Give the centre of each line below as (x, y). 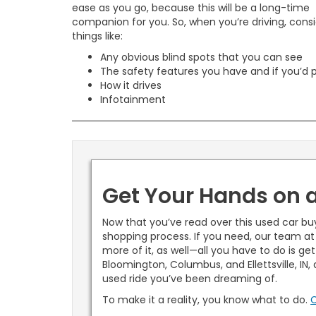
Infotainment (133, 100)
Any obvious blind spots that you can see (201, 57)
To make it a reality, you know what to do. (207, 300)
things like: (97, 36)
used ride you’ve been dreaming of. (190, 279)
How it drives (131, 86)
